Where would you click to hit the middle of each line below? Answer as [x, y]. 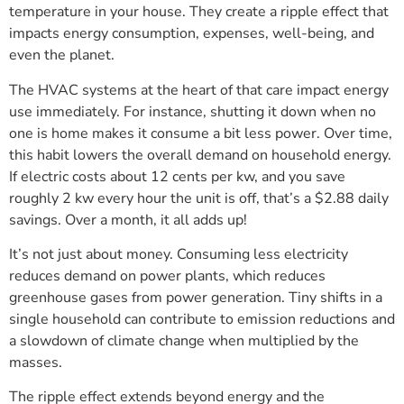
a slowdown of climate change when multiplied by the [184, 341]
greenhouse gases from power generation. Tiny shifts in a [196, 298]
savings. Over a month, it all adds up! [128, 220]
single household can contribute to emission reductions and [202, 320]
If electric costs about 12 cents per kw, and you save [177, 176]
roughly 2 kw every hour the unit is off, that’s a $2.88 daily [199, 198]
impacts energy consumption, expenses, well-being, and [192, 34]
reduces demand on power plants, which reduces [167, 276]
